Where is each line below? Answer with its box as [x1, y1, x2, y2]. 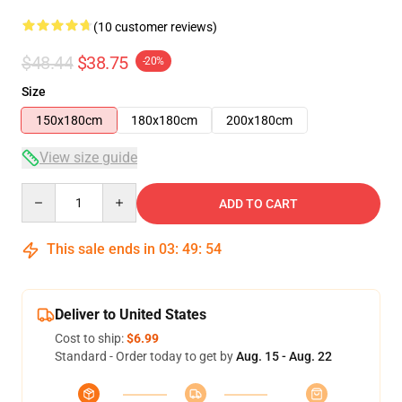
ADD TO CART [219, 197, 298, 211]
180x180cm [131, 113, 197, 127]
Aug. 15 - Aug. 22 [236, 349, 332, 363]
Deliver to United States [55, 306, 206, 323]
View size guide [39, 149, 137, 166]
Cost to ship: [55, 331, 127, 345]
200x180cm [226, 113, 293, 127]
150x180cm [36, 113, 102, 127]
